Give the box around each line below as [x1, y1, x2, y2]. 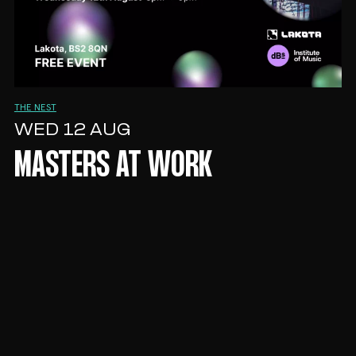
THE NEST [14, 103, 56, 113]
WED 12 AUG [14, 121, 130, 140]
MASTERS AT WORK [14, 150, 212, 183]
